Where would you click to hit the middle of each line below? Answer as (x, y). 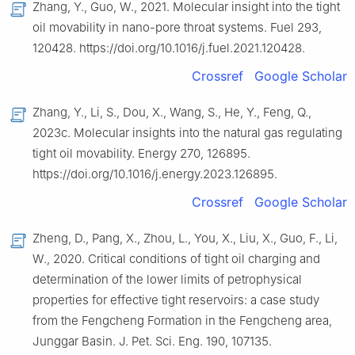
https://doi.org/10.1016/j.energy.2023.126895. (155, 174)
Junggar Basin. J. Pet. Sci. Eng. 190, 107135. (152, 341)
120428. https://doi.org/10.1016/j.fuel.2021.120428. (169, 48)
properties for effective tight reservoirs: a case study (176, 300)
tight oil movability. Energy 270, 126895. (141, 153)
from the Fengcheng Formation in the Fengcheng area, (182, 320)
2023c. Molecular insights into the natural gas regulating (187, 132)
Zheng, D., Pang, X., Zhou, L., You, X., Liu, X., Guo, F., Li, (185, 238)
